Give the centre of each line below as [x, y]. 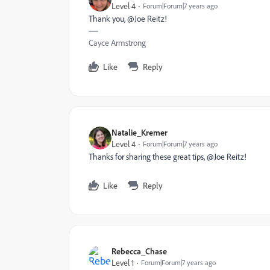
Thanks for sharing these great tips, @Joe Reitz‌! [168, 156]
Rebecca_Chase [139, 251]
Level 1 [123, 262]
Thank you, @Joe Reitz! [128, 18]
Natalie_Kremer [140, 132]
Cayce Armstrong [117, 42]
